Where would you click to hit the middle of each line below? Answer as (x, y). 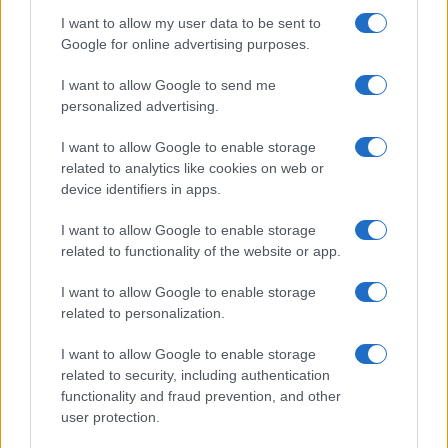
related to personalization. (143, 312)
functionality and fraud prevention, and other (201, 395)
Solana (63, 301)
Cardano (69, 381)
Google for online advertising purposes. (185, 43)
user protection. (110, 416)
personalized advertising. (140, 105)
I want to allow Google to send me (168, 84)
